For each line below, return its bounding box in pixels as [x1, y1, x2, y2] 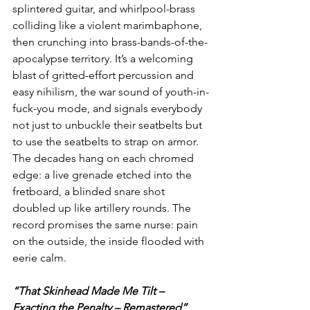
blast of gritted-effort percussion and [12, 69, 197, 82]
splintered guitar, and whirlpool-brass [12, 2, 198, 16]
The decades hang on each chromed [12, 152, 197, 165]
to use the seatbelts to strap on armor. [12, 135, 201, 149]
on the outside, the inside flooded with [12, 235, 207, 248]
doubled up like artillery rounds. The [12, 201, 194, 215]
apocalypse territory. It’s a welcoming [12, 52, 196, 66]
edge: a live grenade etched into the [12, 168, 194, 182]
